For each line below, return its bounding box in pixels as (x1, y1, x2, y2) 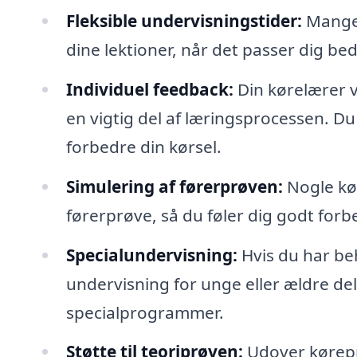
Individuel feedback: (65, 77, 233, 100)
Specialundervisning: (65, 243, 237, 266)
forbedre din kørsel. (65, 135, 222, 158)
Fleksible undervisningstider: (65, 9, 302, 32)
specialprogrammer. (65, 300, 224, 324)
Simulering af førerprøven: (65, 175, 283, 198)
